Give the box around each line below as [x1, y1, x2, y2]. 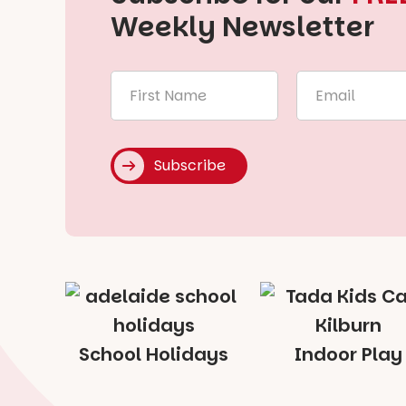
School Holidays [79, 341, 228, 367]
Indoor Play [295, 341, 402, 367]
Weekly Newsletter [111, 7, 374, 46]
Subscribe [154, 154, 226, 176]
